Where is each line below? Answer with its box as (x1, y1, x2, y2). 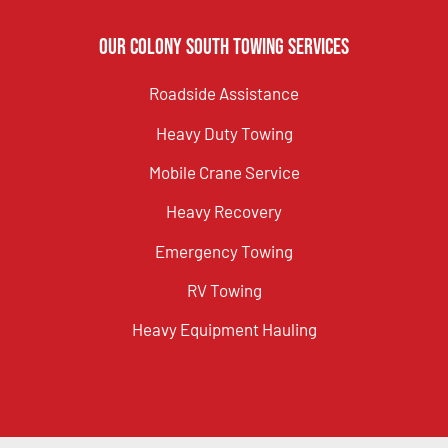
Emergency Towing (155, 240, 293, 261)
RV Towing (186, 280, 262, 301)
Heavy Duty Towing (155, 122, 293, 143)
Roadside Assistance (149, 83, 299, 104)
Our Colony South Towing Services (99, 34, 349, 62)
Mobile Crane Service (148, 161, 300, 182)
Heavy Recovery (166, 201, 282, 222)
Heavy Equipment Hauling (131, 319, 317, 340)
